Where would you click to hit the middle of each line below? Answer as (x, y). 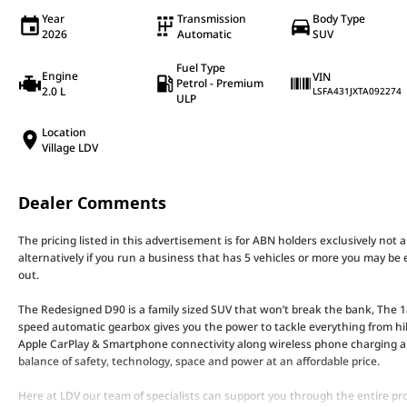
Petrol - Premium (220, 83)
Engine (60, 75)
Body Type (338, 19)
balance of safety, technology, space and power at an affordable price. (199, 361)
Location (64, 132)
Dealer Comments (92, 203)
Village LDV (70, 148)
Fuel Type (201, 68)
